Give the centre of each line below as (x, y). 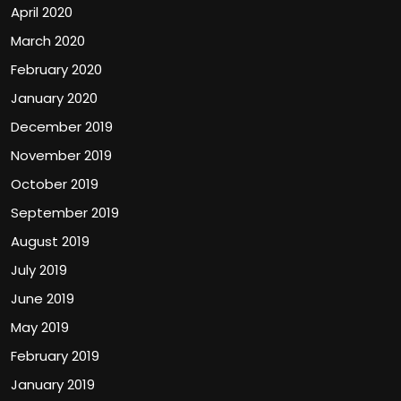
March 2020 (48, 41)
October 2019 (55, 184)
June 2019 (43, 299)
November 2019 (61, 155)
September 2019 (65, 213)
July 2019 (39, 270)
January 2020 (54, 98)
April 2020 (42, 12)
